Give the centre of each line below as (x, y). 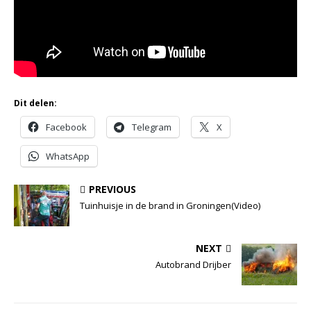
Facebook (66, 127)
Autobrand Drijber (193, 265)
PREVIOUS (112, 190)
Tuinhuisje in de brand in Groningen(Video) (170, 206)
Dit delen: (35, 103)
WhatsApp (68, 157)
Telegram (152, 127)
